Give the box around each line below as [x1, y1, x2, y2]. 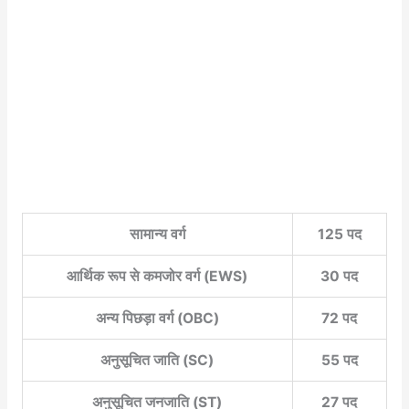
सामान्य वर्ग [129, 225, 185, 244]
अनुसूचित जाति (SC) [100, 351, 215, 370]
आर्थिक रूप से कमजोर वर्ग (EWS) [67, 267, 248, 286]
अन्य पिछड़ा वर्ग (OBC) [95, 309, 219, 328]
